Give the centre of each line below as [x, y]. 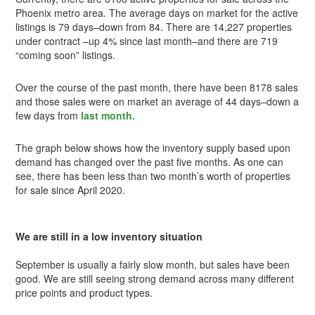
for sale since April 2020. [71, 189]
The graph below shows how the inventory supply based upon [153, 147]
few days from [49, 115]
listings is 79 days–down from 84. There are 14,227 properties [154, 26]
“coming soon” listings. [66, 54]
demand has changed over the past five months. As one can [150, 161]
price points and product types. [84, 292]
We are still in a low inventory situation [109, 236]
